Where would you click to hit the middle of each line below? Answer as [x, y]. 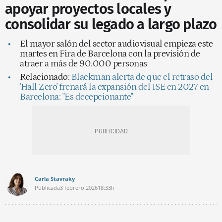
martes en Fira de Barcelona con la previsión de [110, 54]
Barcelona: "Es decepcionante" [77, 97]
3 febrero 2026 [79, 187]
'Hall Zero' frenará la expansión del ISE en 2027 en [114, 87]
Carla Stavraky [55, 178]
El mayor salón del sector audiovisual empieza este [116, 44]
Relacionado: [46, 77]
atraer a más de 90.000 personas [83, 63]
